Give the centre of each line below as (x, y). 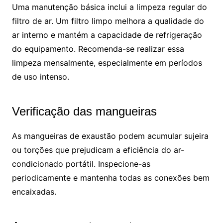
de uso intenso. (40, 76)
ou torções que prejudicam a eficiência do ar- (98, 150)
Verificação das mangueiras (84, 111)
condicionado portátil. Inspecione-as (81, 164)
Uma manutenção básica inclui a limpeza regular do (109, 7)
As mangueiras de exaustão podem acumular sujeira (110, 136)
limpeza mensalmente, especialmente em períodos (107, 62)
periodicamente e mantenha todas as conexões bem (111, 177)
